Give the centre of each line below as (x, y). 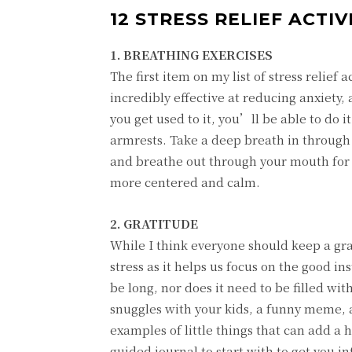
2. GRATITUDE (154, 223)
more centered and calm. (185, 181)
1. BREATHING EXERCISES (191, 54)
